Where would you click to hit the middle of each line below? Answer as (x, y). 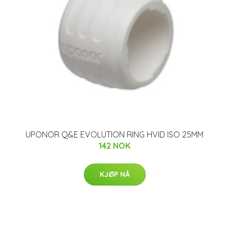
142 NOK (114, 145)
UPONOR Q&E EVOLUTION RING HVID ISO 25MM (114, 134)
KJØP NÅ (114, 174)
